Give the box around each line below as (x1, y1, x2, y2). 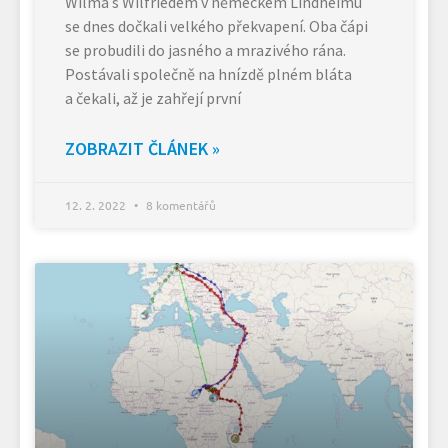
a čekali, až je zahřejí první (65, 87, 241, 108)
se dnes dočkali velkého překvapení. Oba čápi (65, 15, 368, 36)
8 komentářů (143, 196, 216, 213)
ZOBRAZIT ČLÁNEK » (65, 136, 220, 160)
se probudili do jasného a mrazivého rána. (65, 39, 346, 60)
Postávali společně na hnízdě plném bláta (65, 63, 352, 84)
